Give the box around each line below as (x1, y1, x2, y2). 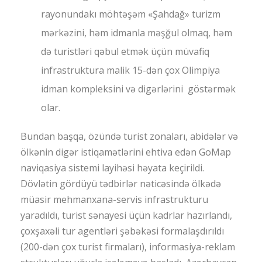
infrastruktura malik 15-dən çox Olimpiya (41, 64, 220, 77)
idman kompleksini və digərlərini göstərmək (41, 82, 236, 96)
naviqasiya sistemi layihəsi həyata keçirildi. (20, 161, 204, 175)
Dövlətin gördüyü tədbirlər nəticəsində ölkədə (20, 177, 221, 191)
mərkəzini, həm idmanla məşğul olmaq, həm (41, 26, 232, 40)
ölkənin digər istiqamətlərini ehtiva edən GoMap (20, 146, 231, 159)
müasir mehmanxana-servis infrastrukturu (20, 193, 208, 206)
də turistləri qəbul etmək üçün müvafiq (41, 45, 209, 58)
